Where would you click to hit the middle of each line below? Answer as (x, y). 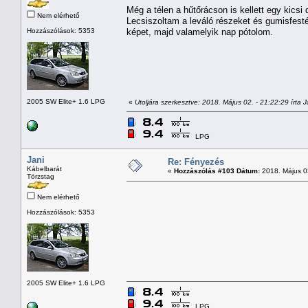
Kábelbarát (44, 168)
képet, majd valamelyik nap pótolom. (200, 32)
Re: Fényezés (196, 162)
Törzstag (41, 176)
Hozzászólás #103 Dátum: (217, 170)
